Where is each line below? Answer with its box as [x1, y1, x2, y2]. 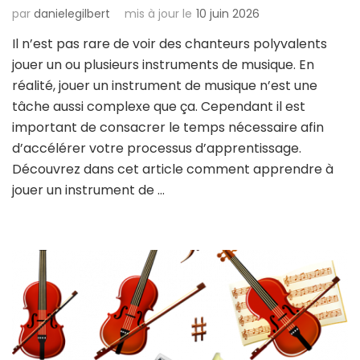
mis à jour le [125, 5, 192, 22]
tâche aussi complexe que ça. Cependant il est [12, 96, 305, 116]
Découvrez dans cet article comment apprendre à [12, 159, 333, 178]
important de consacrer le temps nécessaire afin [12, 117, 324, 137]
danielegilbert [34, 5, 110, 22]
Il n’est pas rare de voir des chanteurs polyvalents [12, 34, 327, 53]
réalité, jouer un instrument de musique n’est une [12, 76, 317, 95]
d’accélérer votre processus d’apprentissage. [12, 138, 301, 157]
